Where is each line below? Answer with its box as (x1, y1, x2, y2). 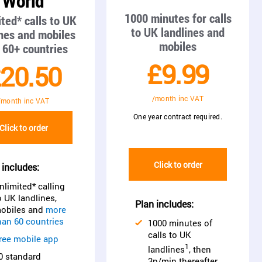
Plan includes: (135, 198, 194, 210)
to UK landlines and (131, 24, 225, 40)
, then (189, 243, 211, 255)
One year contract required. (133, 112, 222, 121)
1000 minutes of (148, 217, 212, 229)
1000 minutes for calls (124, 10, 232, 26)
